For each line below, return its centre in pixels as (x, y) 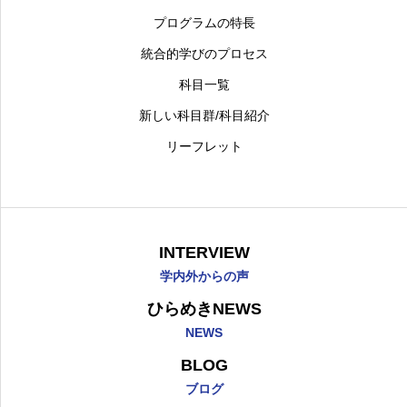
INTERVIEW (204, 253)
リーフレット (204, 146)
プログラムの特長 (204, 23)
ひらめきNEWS (204, 309)
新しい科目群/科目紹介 (204, 115)
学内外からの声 (204, 276)
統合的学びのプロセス (204, 54)
